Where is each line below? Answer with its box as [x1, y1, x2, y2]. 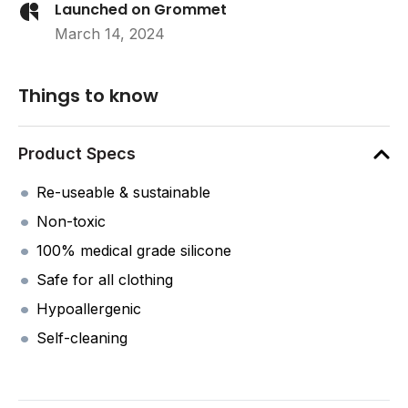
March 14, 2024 [55, 25, 165, 43]
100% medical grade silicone [36, 241, 231, 260]
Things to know [18, 83, 158, 108]
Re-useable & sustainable [36, 183, 210, 201]
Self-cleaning [36, 329, 127, 347]
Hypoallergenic [36, 300, 141, 318]
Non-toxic [36, 212, 106, 230]
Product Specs [18, 144, 136, 163]
